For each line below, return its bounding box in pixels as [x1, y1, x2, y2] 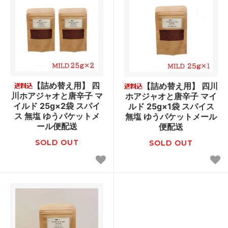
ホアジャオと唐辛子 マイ [125, 91, 217, 101]
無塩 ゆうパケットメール [125, 111, 217, 122]
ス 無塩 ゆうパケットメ [14, 110, 100, 121]
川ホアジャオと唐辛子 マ [11, 90, 103, 101]
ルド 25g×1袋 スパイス [128, 101, 214, 111]
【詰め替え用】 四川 [142, 80, 218, 91]
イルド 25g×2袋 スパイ [13, 100, 100, 111]
